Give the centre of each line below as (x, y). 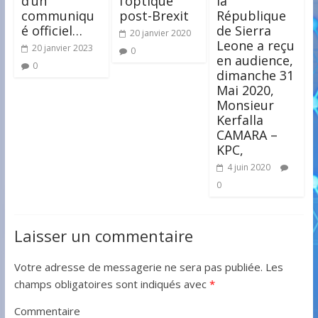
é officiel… (51, 31)
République (252, 16)
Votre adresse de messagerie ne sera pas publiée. (138, 267)
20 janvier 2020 (160, 33)
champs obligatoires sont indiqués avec (111, 284)
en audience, (255, 61)
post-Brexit (154, 16)
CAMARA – (247, 135)
